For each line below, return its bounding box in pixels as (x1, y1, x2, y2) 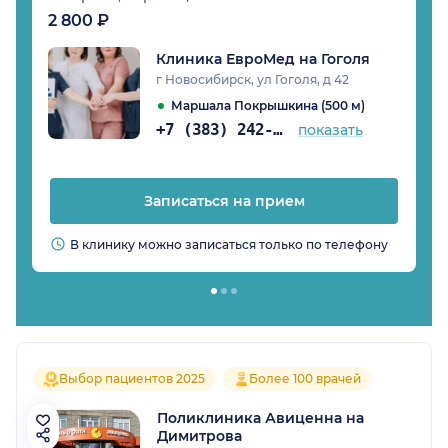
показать (298, 121, 364, 140)
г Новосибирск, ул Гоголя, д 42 (156, 72, 349, 88)
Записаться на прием (143, 192, 305, 211)
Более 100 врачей (249, 371, 361, 387)
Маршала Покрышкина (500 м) (171, 98, 365, 114)
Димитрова (157, 427, 242, 446)
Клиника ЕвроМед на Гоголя (156, 50, 370, 69)
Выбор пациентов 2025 (59, 371, 205, 387)
